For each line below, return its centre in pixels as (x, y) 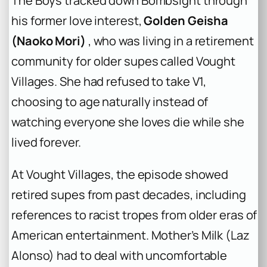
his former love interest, (78, 20)
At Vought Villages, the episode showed (120, 174)
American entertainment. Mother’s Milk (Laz (131, 235)
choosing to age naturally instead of (110, 101)
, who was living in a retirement (170, 41)
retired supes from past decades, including (129, 194)
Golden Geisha (186, 20)
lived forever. (46, 142)
